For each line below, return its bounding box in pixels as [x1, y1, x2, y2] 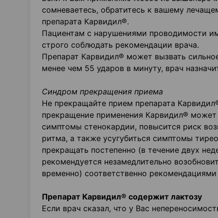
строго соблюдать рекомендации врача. [42, 40, 199, 50]
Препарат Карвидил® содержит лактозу [42, 192, 202, 201]
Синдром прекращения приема [42, 87, 163, 96]
